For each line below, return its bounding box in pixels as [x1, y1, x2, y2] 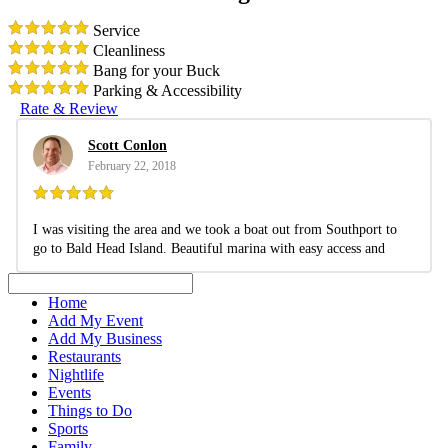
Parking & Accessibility [89, 81, 242, 99]
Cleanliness [89, 41, 165, 59]
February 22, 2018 [88, 158, 176, 173]
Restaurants [48, 347, 121, 365]
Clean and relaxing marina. [65, 292, 222, 308]
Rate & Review [20, 99, 118, 117]
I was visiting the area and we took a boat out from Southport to [33, 221, 397, 237]
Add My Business [48, 329, 162, 347]
